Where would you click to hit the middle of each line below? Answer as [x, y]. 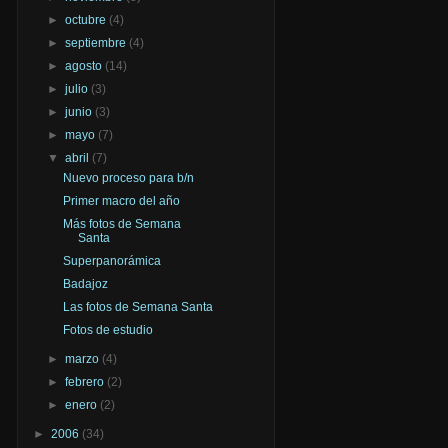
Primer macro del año [121, 200]
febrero [86, 381]
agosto [85, 65]
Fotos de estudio [107, 329]
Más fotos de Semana [121, 223]
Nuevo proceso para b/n [128, 177]
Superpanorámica [111, 260]
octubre [87, 19]
